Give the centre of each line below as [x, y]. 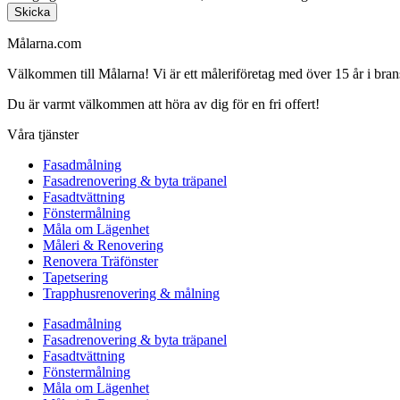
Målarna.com [44, 43]
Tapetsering [75, 277]
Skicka [32, 12]
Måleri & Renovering [103, 245]
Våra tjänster [43, 134]
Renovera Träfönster [100, 261]
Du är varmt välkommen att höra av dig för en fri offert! [163, 104]
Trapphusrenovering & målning [131, 293]
